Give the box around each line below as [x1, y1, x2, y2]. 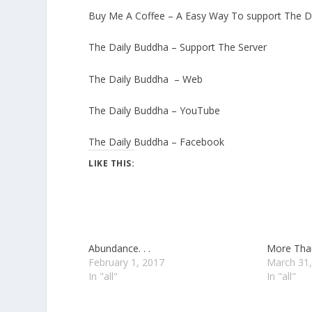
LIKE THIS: [88, 157, 135, 170]
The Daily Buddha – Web [88, 72, 203, 86]
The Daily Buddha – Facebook [88, 135, 225, 149]
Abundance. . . [88, 242, 151, 256]
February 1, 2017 [88, 256, 165, 270]
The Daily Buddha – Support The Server [88, 40, 267, 54]
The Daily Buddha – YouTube [88, 103, 221, 117]
